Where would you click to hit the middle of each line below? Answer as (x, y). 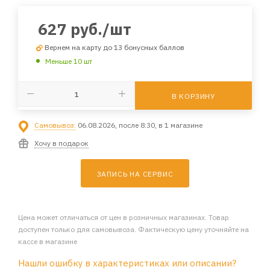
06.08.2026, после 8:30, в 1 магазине (139, 125)
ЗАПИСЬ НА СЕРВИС (135, 174)
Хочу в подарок (61, 143)
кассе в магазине (48, 241)
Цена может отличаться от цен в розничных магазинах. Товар (124, 217)
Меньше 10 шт (69, 61)
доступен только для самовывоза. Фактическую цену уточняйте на (133, 229)
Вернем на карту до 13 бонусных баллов (115, 47)
